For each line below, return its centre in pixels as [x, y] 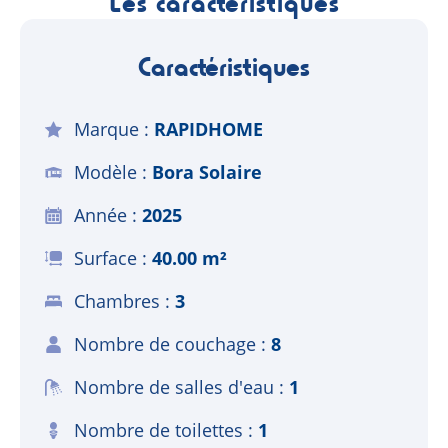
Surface [106, 257]
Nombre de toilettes [159, 429]
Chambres [117, 300]
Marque [107, 128]
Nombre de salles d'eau [174, 386]
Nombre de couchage [165, 343]
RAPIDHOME [209, 128]
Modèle [106, 171]
